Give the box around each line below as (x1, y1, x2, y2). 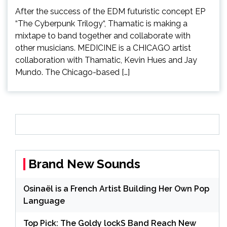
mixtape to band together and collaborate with (15, 30, 191, 41)
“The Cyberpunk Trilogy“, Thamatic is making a (15, 18, 187, 28)
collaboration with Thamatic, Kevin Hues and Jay (15, 55, 197, 65)
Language (23, 196, 65, 206)
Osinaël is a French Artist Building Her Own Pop (23, 183, 209, 194)
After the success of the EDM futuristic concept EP (15, 6, 205, 16)
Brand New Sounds (28, 156, 140, 171)
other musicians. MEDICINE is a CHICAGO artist (15, 43, 191, 53)
